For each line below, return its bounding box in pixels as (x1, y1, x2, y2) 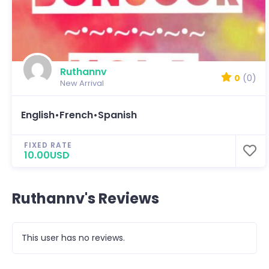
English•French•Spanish (21, 107, 137, 122)
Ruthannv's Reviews (12, 188, 159, 208)
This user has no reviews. (22, 231, 125, 244)
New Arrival (60, 77, 104, 89)
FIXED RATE (24, 139, 72, 150)
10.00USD (24, 148, 70, 162)
